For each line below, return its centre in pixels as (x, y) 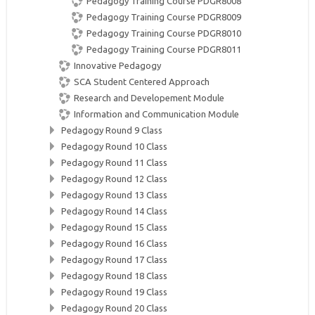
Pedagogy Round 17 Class (114, 259)
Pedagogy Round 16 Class (114, 243)
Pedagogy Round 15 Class (114, 227)
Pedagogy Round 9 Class (112, 130)
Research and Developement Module (149, 98)
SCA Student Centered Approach (142, 82)
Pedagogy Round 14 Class (114, 211)
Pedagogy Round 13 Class (114, 195)
